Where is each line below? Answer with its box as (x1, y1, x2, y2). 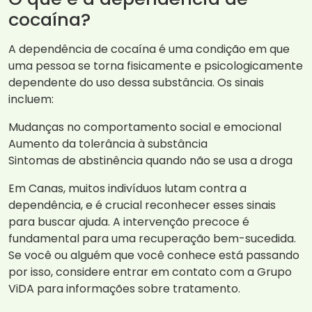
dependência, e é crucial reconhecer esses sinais (8, 197, 276, 214)
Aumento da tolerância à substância (8, 136, 208, 153)
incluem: (8, 91, 54, 108)
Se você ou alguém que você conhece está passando (8, 247, 299, 264)
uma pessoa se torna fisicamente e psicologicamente (8, 58, 303, 75)
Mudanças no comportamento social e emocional (8, 119, 281, 136)
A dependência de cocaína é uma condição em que (8, 41, 290, 58)
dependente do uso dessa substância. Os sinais (8, 75, 264, 91)
